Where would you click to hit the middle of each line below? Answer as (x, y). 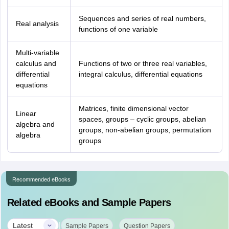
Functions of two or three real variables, (143, 63)
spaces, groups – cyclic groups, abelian (142, 119)
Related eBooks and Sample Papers (89, 202)
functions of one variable (118, 29)
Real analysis (37, 24)
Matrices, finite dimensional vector (133, 108)
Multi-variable (37, 53)
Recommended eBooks (41, 179)
